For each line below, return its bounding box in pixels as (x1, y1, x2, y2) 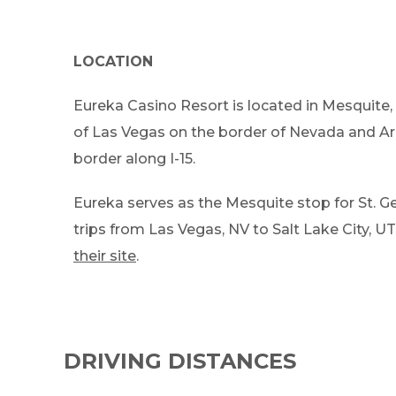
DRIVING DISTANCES (64, 348, 296, 375)
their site (73, 247, 136, 265)
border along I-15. (73, 150, 195, 168)
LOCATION (73, 53, 153, 71)
